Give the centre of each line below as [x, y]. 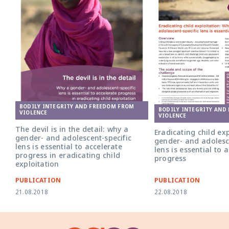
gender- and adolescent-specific [73, 139]
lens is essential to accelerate [69, 148]
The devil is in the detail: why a [72, 130]
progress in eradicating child [68, 156]
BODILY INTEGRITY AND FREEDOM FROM [77, 107]
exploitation [37, 165]
